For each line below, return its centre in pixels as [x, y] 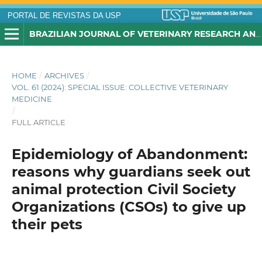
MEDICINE [32, 99]
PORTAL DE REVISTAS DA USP [64, 16]
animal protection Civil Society [123, 189]
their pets [47, 225]
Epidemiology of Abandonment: [129, 154]
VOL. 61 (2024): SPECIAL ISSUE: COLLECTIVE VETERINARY [120, 87]
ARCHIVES [64, 76]
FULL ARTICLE [38, 123]
